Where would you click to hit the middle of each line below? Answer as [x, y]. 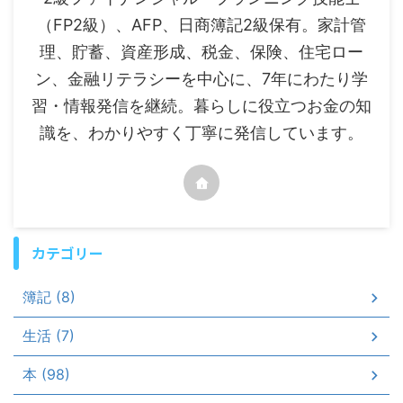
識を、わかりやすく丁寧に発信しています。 [201, 133]
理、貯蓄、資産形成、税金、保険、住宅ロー [201, 52]
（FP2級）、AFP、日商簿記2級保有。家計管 [201, 25]
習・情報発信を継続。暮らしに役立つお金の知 [201, 106]
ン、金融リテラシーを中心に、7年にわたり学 [201, 79]
